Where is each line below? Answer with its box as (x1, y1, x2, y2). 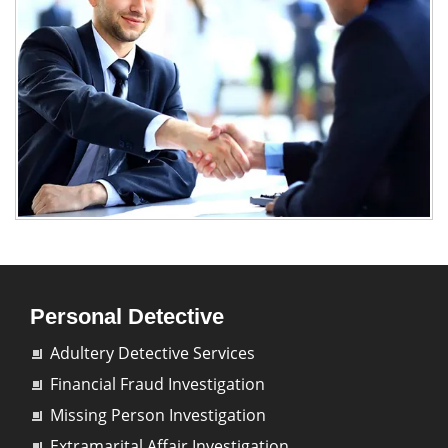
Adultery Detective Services (50, 342, 255, 365)
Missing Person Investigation (50, 404, 266, 427)
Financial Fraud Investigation (50, 373, 265, 396)
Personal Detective (30, 304, 224, 330)
